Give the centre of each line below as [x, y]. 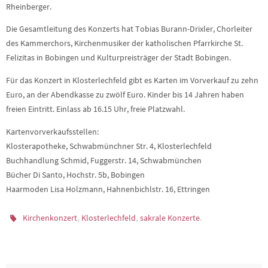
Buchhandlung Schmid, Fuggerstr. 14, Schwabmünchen [104, 160]
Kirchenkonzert [50, 218]
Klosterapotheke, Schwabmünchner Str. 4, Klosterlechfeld [109, 146]
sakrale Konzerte [170, 218]
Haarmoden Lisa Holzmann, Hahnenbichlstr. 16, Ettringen [108, 189]
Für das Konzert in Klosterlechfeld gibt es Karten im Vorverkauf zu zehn [132, 80]
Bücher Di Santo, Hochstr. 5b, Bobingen [75, 175]
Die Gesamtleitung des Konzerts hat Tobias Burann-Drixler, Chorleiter [129, 29]
